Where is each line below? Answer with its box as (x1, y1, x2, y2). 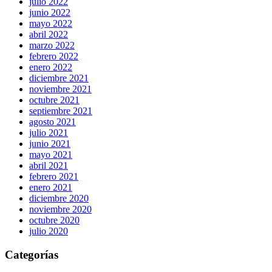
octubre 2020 (29, 215, 80, 226)
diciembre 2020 (29, 193, 89, 204)
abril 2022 (29, 29, 68, 40)
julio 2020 (29, 226, 68, 237)
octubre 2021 (29, 95, 80, 106)
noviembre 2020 (29, 204, 92, 215)
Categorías (5, 248, 58, 261)
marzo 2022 (29, 40, 75, 51)
